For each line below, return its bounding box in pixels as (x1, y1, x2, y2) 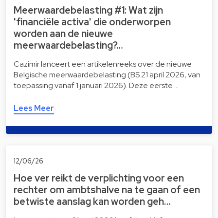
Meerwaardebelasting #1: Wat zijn (14, 3, 163, 17)
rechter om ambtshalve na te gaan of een (14, 183, 200, 197)
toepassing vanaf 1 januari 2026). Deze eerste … (14, 80, 179, 91)
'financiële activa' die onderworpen (14, 15, 171, 28)
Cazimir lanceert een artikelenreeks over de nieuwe (14, 58, 192, 69)
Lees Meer (14, 103, 54, 113)
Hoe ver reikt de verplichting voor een (14, 172, 184, 185)
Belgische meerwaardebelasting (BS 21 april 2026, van (14, 69, 200, 80)
